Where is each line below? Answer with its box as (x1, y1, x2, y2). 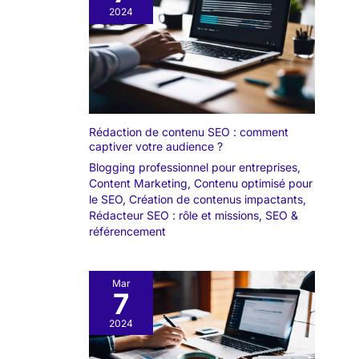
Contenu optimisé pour (194, 176, 313, 191)
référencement (89, 224, 166, 239)
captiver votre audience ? (89, 139, 223, 154)
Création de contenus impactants (129, 192, 303, 207)
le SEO (89, 192, 123, 207)
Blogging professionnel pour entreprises (89, 160, 297, 175)
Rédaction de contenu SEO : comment (89, 125, 288, 139)
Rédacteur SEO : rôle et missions (89, 208, 259, 223)
